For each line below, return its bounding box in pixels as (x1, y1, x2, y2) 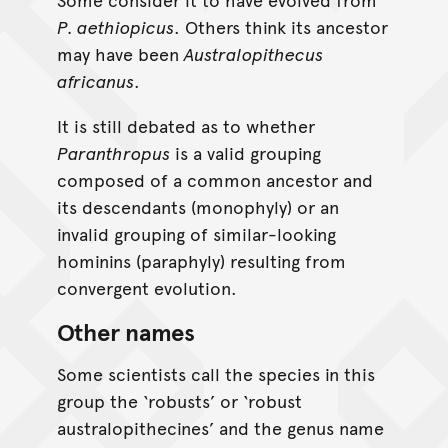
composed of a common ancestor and (56, 166, 373, 192)
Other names (56, 314, 195, 348)
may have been (56, 40, 184, 66)
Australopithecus (183, 40, 323, 66)
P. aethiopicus (56, 13, 174, 39)
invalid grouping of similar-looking (56, 220, 336, 246)
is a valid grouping (169, 139, 321, 165)
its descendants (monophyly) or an (56, 193, 339, 219)
